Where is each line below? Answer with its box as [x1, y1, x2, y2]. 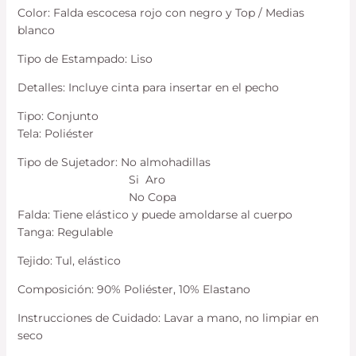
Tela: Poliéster [17, 126, 94, 141]
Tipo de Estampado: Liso [17, 52, 153, 67]
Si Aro [17, 172, 165, 188]
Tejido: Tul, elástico [17, 253, 121, 269]
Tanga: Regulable [17, 225, 113, 240]
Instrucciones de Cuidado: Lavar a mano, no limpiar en [17, 311, 319, 326]
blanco [17, 23, 55, 38]
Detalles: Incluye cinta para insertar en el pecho [17, 80, 279, 95]
